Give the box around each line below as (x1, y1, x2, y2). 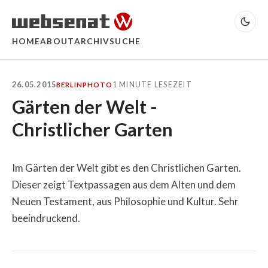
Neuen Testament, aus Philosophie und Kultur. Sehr (12, 194, 239, 208)
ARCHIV (74, 36, 110, 46)
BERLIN (56, 81, 83, 89)
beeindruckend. (12, 211, 80, 224)
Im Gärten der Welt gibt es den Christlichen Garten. (12, 161, 241, 174)
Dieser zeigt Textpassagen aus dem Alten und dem (12, 178, 236, 191)
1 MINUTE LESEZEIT (112, 80, 192, 90)
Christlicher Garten (12, 118, 173, 140)
